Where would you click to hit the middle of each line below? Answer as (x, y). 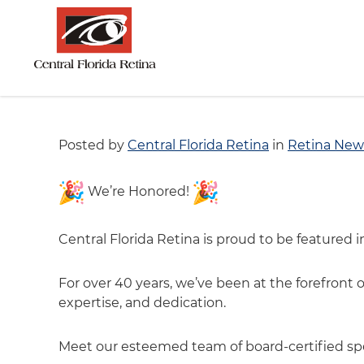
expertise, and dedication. (142, 303)
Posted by (93, 145)
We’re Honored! (139, 192)
